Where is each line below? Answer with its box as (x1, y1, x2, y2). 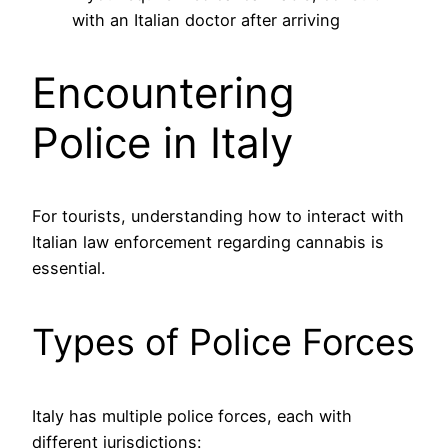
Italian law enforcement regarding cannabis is (32, 231, 384, 252)
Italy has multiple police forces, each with (32, 405, 352, 426)
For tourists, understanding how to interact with (32, 205, 404, 226)
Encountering (32, 66, 295, 118)
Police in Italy (32, 116, 293, 168)
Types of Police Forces (32, 319, 415, 364)
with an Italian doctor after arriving (72, 9, 340, 30)
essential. (32, 257, 105, 278)
